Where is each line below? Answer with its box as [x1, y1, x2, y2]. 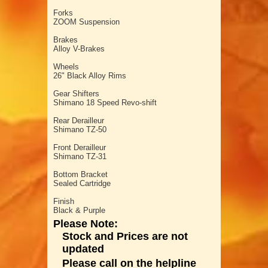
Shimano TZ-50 [53, 124, 106, 134]
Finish [53, 196, 81, 206]
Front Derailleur [53, 142, 113, 152]
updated [62, 242, 104, 255]
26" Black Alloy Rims [53, 71, 126, 80]
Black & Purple [53, 205, 105, 215]
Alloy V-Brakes [53, 44, 105, 53]
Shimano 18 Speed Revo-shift [53, 98, 157, 107]
